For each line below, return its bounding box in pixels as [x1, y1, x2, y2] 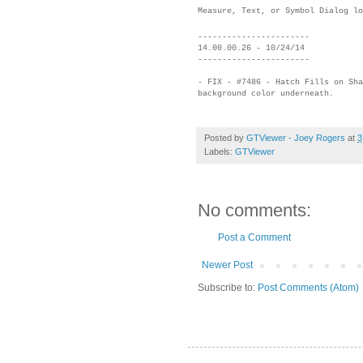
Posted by [204, 132, 246, 143]
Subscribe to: [198, 281, 258, 293]
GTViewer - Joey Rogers [246, 132, 345, 143]
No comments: [198, 199, 311, 220]
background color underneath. [198, 88, 334, 98]
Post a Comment [218, 231, 291, 243]
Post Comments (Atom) [258, 281, 359, 293]
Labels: [204, 146, 235, 156]
